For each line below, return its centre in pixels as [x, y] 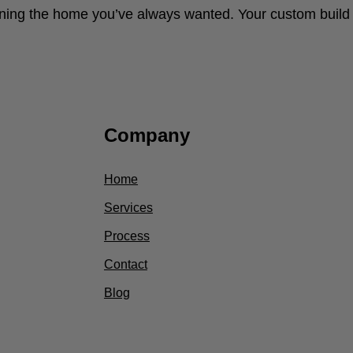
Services [128, 208]
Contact [125, 264]
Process [126, 236]
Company [147, 135]
